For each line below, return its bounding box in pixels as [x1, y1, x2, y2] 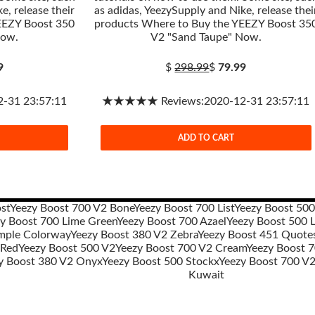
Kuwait [188, 269, 224, 281]
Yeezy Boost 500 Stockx [101, 256, 219, 267]
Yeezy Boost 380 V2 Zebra [70, 229, 198, 240]
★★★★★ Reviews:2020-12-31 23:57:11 [102, 96, 310, 107]
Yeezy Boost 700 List [133, 202, 234, 214]
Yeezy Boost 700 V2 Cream [115, 243, 246, 254]
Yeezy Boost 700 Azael [117, 216, 226, 227]
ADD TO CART [177, 133, 234, 142]
